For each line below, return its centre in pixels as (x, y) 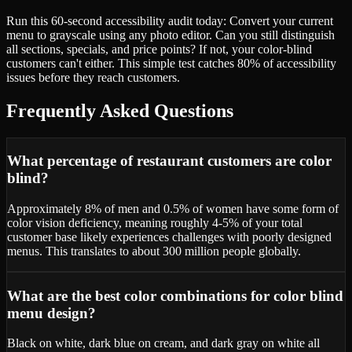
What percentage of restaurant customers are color (169, 161)
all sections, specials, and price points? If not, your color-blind (159, 49)
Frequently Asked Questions (120, 110)
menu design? (51, 313)
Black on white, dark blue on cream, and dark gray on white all (163, 343)
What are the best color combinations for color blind (175, 295)
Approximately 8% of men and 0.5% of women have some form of (173, 209)
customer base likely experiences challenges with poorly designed (169, 237)
